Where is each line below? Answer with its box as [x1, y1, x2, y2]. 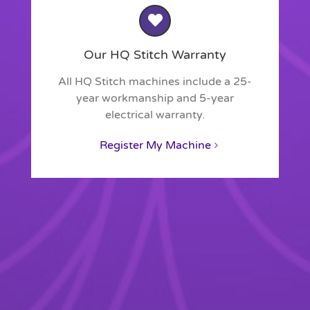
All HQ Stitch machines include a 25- [58, 74, 252, 89]
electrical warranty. [105, 107, 205, 122]
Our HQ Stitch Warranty [84, 46, 226, 62]
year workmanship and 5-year [76, 91, 234, 105]
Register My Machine [99, 138, 211, 152]
